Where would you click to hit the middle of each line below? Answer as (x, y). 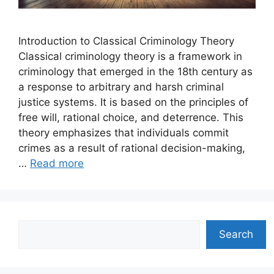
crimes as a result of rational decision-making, (132, 148)
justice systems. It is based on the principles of (133, 102)
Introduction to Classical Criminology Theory (126, 41)
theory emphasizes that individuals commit (124, 133)
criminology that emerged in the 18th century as (135, 72)
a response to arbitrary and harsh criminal (121, 87)
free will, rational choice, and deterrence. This (131, 118)
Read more (57, 164)
